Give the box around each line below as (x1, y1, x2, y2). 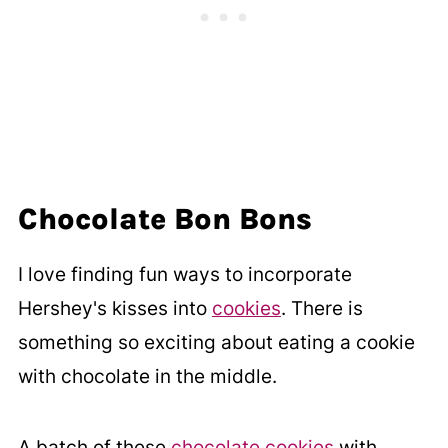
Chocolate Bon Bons (17, 201, 312, 238)
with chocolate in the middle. (17, 365, 277, 389)
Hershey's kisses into (17, 297, 212, 321)
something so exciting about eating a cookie (17, 331, 415, 355)
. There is (280, 297, 363, 321)
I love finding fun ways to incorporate (17, 263, 352, 287)
